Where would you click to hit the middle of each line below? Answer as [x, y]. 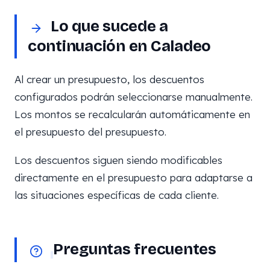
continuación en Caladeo [120, 46]
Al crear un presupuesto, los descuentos [109, 79]
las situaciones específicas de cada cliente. [117, 195]
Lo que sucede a [110, 26]
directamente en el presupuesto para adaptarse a [133, 177]
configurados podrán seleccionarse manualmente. [133, 97]
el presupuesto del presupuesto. [90, 132]
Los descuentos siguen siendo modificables [118, 160]
